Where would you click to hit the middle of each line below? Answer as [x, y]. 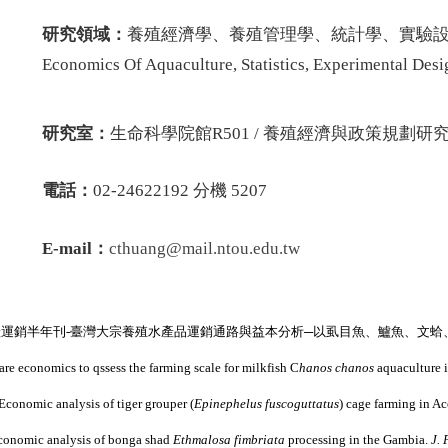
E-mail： [75, 248]
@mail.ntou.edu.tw [233, 248]
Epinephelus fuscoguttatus [266, 403]
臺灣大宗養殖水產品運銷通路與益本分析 [187, 331]
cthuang [137, 248]
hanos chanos [336, 367]
